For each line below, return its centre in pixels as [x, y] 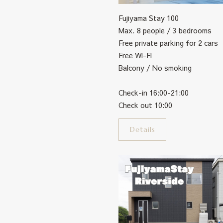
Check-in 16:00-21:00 [154, 93]
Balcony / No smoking [155, 68]
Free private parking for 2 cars [168, 43]
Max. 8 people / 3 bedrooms [165, 30]
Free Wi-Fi [135, 55]
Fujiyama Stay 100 [149, 18]
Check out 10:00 [145, 105]
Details [142, 130]
